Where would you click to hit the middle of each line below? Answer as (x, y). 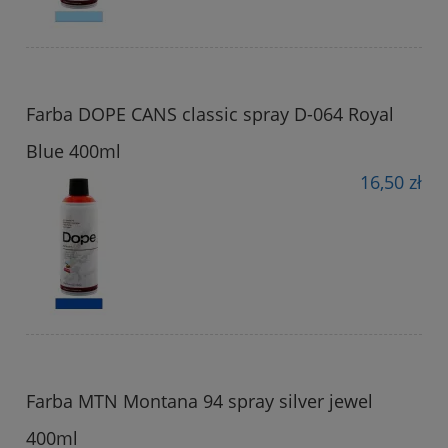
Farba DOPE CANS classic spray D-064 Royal (210, 113)
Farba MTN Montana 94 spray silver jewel (199, 400)
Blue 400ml (73, 150)
